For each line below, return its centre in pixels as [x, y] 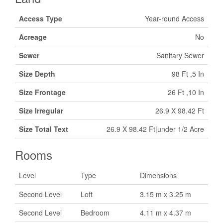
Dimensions [158, 175]
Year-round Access [174, 18]
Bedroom [95, 213]
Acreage [33, 37]
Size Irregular [41, 111]
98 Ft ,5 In [188, 74]
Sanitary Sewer [180, 55]
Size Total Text [44, 129]
